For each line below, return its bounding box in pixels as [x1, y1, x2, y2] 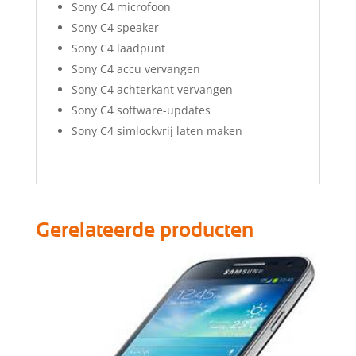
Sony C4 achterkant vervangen [71, 81, 233, 97]
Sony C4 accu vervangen [71, 60, 200, 76]
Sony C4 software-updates [71, 102, 211, 118]
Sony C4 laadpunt [71, 40, 165, 56]
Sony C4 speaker [71, 19, 159, 35]
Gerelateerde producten [35, 219, 253, 241]
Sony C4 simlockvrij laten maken [71, 122, 242, 138]
